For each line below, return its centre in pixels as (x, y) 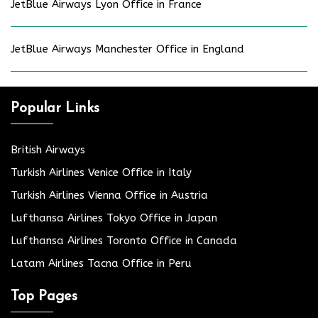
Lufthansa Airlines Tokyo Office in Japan (114, 218)
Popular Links (55, 109)
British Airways (48, 150)
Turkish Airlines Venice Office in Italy (101, 173)
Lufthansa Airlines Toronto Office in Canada (124, 241)
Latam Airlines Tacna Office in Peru (101, 264)
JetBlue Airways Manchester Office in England (127, 49)
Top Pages (44, 297)
